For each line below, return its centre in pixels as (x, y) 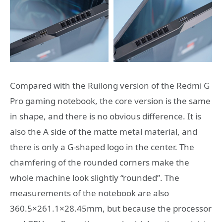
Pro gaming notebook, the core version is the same (110, 101)
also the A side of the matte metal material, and (104, 131)
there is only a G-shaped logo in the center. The (102, 147)
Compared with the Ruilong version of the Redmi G (110, 85)
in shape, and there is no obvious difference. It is (106, 116)
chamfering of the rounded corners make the (100, 162)
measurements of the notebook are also (89, 193)
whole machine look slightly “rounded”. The (95, 177)
